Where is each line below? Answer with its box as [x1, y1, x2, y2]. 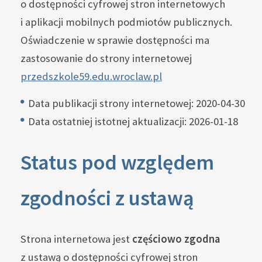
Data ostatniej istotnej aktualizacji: [28, 115, 189, 129]
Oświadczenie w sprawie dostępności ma [20, 33, 209, 47]
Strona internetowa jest [20, 232, 132, 246]
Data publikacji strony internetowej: [28, 96, 196, 111]
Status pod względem [20, 149, 214, 176]
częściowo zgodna [132, 232, 220, 246]
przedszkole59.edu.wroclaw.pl [20, 70, 162, 84]
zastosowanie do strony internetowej [20, 51, 192, 65]
